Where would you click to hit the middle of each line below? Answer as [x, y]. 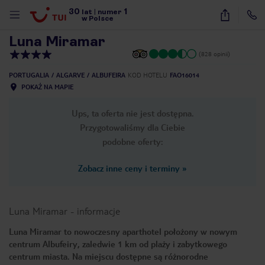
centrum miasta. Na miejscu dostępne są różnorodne [109, 256]
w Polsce [98, 18]
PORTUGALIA [29, 75]
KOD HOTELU [148, 75]
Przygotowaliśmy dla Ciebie [132, 127]
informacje [98, 211]
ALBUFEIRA [109, 75]
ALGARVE [70, 75]
